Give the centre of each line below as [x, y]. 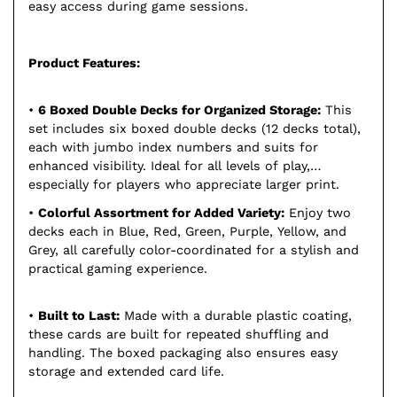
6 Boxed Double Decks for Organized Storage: [179, 110]
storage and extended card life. [126, 372]
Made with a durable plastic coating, [236, 316]
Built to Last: [79, 316]
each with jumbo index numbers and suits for [173, 148]
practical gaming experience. [118, 269]
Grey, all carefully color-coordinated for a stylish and [194, 250]
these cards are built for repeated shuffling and [179, 335]
